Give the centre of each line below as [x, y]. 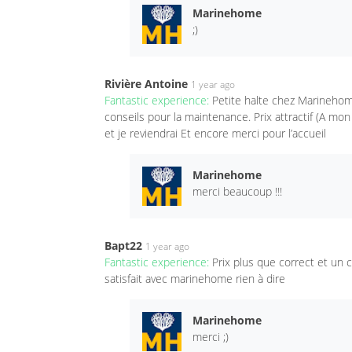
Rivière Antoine [146, 83]
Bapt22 [123, 245]
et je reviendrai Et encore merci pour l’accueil [215, 133]
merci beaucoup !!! [237, 191]
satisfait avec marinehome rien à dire [195, 278]
